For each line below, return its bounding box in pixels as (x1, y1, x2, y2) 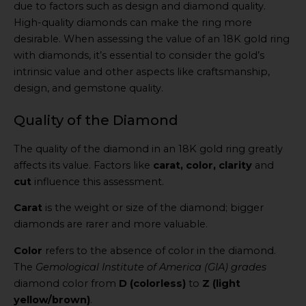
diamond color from (14, 277, 119, 290)
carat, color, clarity (153, 158, 252, 171)
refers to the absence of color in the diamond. (42, 244, 276, 257)
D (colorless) (119, 277, 186, 290)
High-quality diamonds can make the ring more (14, 16, 252, 29)
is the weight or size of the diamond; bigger (42, 201, 264, 214)
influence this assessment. (31, 175, 164, 188)
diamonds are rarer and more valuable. (14, 218, 208, 231)
